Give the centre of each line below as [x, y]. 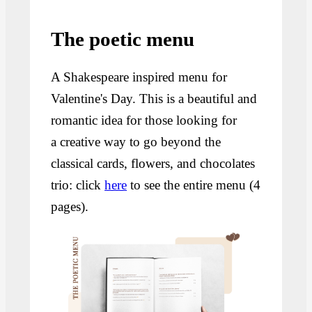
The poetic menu [123, 39]
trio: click [78, 185]
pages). [72, 207]
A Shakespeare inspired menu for [139, 77]
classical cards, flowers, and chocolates [153, 164]
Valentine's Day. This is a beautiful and [154, 99]
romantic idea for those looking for [144, 120]
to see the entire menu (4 [194, 185]
